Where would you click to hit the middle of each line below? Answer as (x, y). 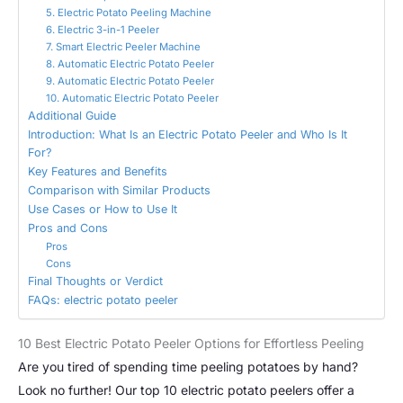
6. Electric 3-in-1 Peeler (102, 29)
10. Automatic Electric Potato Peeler (132, 98)
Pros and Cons (68, 228)
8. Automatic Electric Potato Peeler (130, 63)
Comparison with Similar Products (119, 190)
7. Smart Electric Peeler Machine (123, 46)
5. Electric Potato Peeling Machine (128, 12)
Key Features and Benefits (98, 171)
